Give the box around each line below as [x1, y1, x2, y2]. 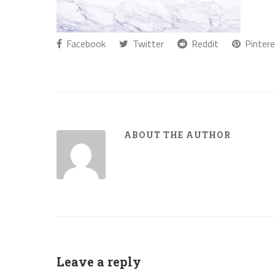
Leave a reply [56, 254, 141, 269]
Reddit [189, 36, 219, 51]
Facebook [64, 36, 106, 51]
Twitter [130, 36, 164, 51]
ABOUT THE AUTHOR [124, 129, 231, 141]
